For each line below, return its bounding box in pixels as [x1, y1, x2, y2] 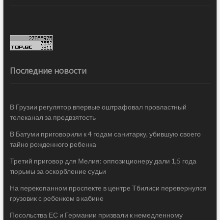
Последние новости [9, 65, 86, 76]
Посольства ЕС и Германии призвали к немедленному [9, 210, 183, 219]
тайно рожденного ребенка [9, 139, 96, 148]
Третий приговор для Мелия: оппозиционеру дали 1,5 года [9, 156, 196, 165]
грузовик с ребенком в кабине [9, 193, 104, 202]
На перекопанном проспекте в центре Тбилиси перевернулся [9, 183, 207, 192]
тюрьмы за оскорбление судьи [9, 166, 106, 175]
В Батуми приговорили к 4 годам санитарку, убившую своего [9, 129, 201, 138]
